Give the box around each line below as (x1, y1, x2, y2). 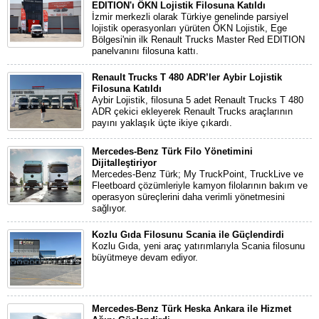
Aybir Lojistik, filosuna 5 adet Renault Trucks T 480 (92, 95, 303, 105)
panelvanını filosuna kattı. (92, 46, 199, 56)
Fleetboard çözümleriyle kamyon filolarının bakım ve (92, 180, 308, 191)
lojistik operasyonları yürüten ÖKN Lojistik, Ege (92, 23, 287, 33)
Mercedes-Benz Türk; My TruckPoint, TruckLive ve (92, 169, 303, 179)
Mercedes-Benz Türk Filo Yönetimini (92, 146, 253, 157)
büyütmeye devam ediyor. (92, 252, 198, 263)
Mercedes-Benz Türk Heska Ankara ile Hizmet (92, 303, 291, 314)
